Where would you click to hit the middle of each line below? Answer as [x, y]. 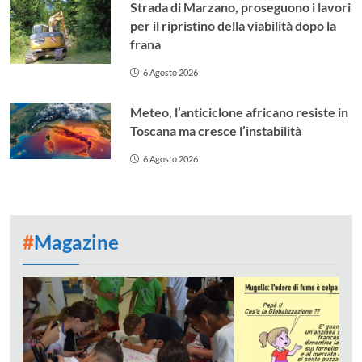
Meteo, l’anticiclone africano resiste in [240, 112]
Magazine [76, 242]
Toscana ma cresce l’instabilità [216, 130]
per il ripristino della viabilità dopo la [234, 25]
